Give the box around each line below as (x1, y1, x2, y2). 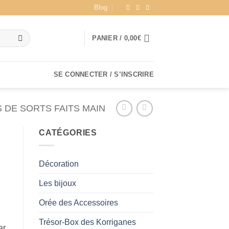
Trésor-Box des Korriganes (39, 217, 136, 226)
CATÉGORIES (39, 128, 97, 137)
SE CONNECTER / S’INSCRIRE (53, 71, 154, 78)
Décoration (39, 159, 79, 168)
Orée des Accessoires (39, 198, 118, 207)
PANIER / (92, 34, 124, 42)
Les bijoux (39, 178, 76, 188)
